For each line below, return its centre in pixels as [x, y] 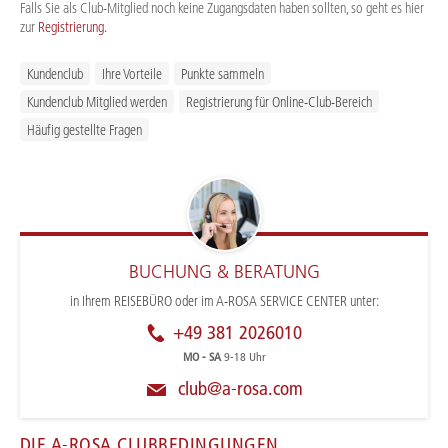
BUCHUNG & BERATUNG [224, 271]
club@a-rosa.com [237, 388]
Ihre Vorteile [132, 73]
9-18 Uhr [244, 356]
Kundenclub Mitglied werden [97, 101]
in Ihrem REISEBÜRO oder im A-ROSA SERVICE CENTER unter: [224, 300]
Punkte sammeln [222, 73]
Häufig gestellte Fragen [84, 129]
